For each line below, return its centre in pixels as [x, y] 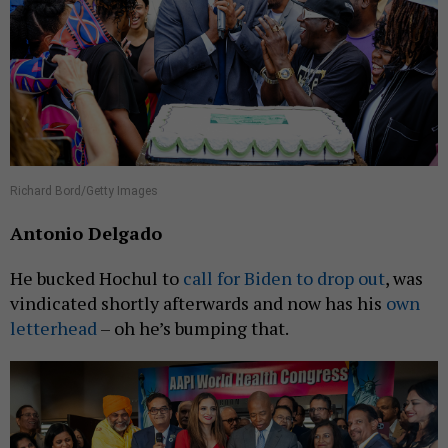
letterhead [53, 328]
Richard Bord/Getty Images [84, 191]
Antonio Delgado [86, 233]
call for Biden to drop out [284, 278]
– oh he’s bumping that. [193, 328]
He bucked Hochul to [96, 278]
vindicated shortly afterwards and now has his [198, 303]
